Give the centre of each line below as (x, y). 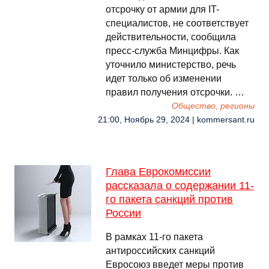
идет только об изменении (164, 78)
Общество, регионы (213, 106)
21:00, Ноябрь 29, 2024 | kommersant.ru (176, 120)
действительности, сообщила (171, 37)
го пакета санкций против (169, 199)
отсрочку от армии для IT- (162, 9)
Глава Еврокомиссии (158, 172)
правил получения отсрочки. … (175, 92)
